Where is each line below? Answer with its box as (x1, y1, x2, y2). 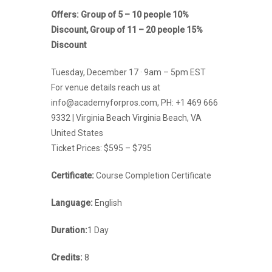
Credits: (51, 252, 83, 262)
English (93, 197, 122, 208)
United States (51, 127, 103, 138)
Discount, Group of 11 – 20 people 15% (51, 24, 203, 35)
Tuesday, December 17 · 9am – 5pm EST (51, 67, 206, 77)
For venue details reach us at (51, 82, 160, 92)
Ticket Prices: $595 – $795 (51, 143, 152, 153)
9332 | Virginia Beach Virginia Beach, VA (51, 112, 202, 123)
